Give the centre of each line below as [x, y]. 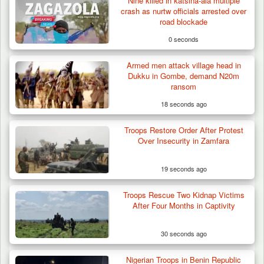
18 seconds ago [184, 104]
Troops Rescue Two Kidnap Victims [184, 195]
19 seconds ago [184, 169]
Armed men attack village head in [184, 65]
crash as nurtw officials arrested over [184, 11]
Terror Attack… [57, 86]
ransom [184, 87]
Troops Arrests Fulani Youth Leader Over [123, 74]
